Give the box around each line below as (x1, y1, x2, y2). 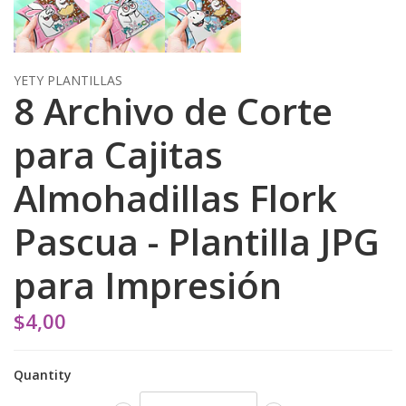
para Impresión (14, 259, 282, 310)
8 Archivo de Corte (14, 85, 333, 136)
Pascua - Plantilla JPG (14, 216, 380, 266)
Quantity (14, 365, 72, 383)
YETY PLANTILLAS (14, 71, 122, 89)
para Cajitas (14, 129, 223, 179)
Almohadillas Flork (14, 172, 337, 223)
